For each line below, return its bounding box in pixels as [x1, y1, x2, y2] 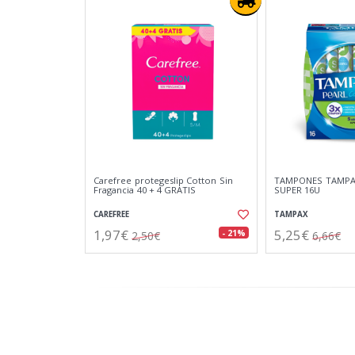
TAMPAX [274, 209, 308, 219]
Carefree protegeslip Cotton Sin [94, 174, 233, 186]
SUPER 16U [274, 184, 321, 196]
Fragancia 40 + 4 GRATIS [94, 184, 197, 196]
